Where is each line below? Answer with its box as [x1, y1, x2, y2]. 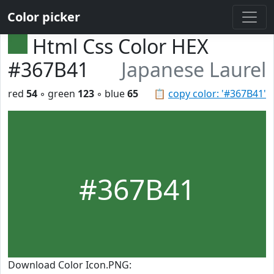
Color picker [7, 9, 80, 25]
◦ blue [94, 87, 127, 100]
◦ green [37, 87, 78, 100]
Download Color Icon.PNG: [8, 258, 131, 272]
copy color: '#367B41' [168, 87, 266, 100]
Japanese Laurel [121, 56, 266, 83]
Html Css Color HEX [32, 33, 209, 59]
